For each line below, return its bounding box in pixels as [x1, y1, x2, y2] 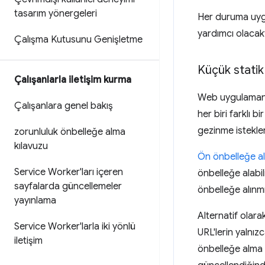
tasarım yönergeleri [14, 8, 97, 20]
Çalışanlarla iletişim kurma [14, 74, 131, 86]
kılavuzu [14, 140, 48, 152]
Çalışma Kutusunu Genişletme [14, 34, 143, 46]
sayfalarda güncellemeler [14, 180, 122, 192]
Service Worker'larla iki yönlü [14, 221, 135, 232]
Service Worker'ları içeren [14, 166, 123, 178]
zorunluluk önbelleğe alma [14, 126, 125, 138]
